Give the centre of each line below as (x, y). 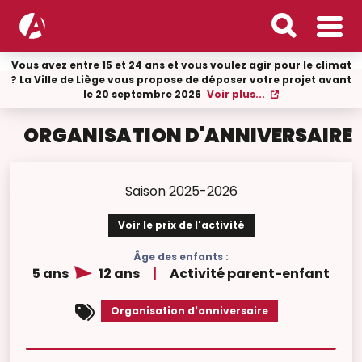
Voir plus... (237, 94)
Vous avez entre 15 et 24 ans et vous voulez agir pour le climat (181, 65)
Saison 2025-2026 (181, 191)
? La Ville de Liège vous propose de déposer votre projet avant (181, 80)
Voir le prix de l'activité (181, 225)
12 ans (118, 274)
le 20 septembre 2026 (143, 94)
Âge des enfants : (181, 257)
